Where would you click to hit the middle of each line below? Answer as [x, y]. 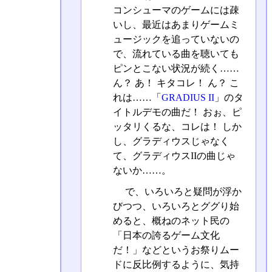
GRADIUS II [188, 97]
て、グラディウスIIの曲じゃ [174, 155]
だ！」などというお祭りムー [176, 250]
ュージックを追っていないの [176, 39]
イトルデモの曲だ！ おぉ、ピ [177, 112]
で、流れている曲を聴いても [176, 53]
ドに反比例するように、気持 [176, 264]
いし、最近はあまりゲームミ [176, 24]
